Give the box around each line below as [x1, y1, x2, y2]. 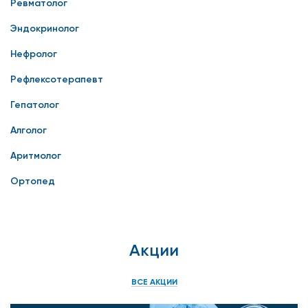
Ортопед [10, 175, 55, 187]
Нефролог [10, 47, 57, 60]
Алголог [10, 124, 47, 136]
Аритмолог [10, 149, 61, 162]
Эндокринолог [10, 22, 79, 34]
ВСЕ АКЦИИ [131, 276, 177, 287]
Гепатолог [10, 98, 59, 111]
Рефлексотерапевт [10, 73, 103, 85]
